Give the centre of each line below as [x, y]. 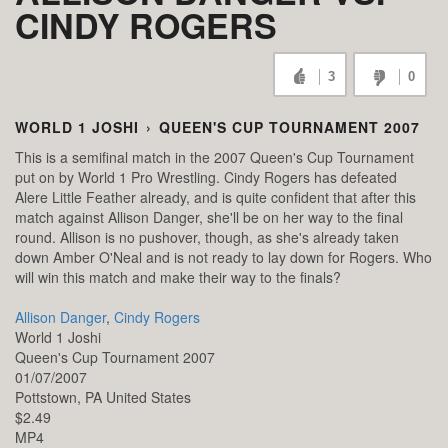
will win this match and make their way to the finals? [178, 277]
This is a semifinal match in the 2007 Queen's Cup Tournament [214, 157]
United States [148, 397]
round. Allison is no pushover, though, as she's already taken [207, 237]
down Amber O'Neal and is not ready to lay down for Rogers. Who [223, 257]
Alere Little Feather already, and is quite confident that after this [215, 197]
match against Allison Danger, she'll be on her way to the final [209, 217]
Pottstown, [50, 397]
